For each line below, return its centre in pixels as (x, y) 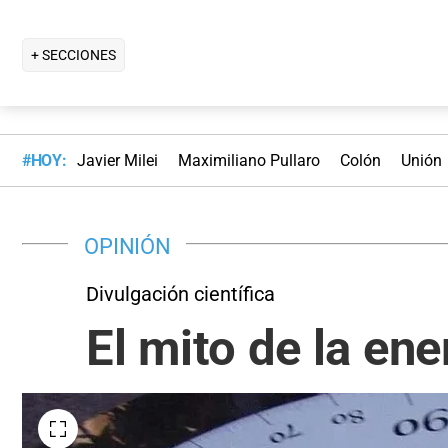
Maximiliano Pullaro (248, 161)
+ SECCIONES (73, 54)
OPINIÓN (127, 245)
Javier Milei (117, 161)
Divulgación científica (180, 293)
